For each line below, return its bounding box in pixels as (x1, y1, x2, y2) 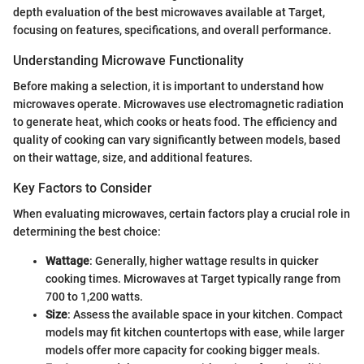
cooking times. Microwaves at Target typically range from (45, 271, 340, 285)
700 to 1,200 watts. (45, 289, 143, 303)
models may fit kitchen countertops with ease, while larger (45, 325, 344, 339)
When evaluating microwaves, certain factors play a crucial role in (13, 206, 350, 220)
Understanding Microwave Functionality (13, 52, 244, 68)
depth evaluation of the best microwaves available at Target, (13, 5, 325, 19)
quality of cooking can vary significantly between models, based (13, 132, 340, 146)
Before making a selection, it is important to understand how (13, 79, 323, 93)
